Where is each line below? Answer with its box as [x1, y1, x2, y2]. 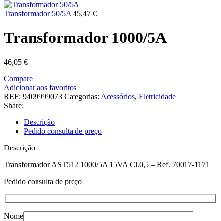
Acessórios [101, 92, 135, 101]
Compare [4, 74, 33, 83]
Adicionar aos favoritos [4, 83, 76, 92]
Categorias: [64, 92, 99, 101]
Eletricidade [139, 92, 176, 101]
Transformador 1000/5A [4, 29, 167, 47]
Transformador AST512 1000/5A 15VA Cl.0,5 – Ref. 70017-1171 [4, 160, 210, 169]
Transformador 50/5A [4, 9, 73, 18]
